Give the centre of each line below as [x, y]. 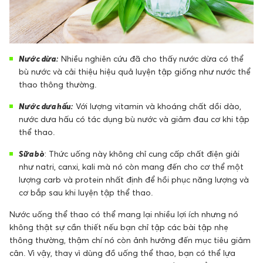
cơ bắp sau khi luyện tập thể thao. [86, 193]
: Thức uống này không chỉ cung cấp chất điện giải [142, 154]
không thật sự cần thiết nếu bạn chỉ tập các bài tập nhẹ [119, 227]
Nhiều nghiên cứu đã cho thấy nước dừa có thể [151, 59]
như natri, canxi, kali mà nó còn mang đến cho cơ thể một [131, 167]
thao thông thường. [58, 85]
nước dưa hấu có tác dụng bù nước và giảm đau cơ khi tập [134, 119]
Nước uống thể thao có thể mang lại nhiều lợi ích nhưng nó [124, 214]
